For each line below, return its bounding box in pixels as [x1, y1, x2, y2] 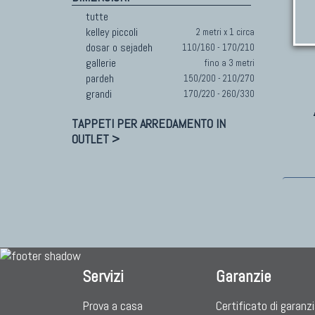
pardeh [86, 71, 114, 86]
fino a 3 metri [205, 57, 255, 69]
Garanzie [216, 266, 271, 287]
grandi [86, 86, 112, 101]
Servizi [82, 266, 124, 287]
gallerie [86, 56, 116, 70]
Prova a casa [82, 297, 143, 314]
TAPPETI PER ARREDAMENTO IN [72, 115, 226, 131]
